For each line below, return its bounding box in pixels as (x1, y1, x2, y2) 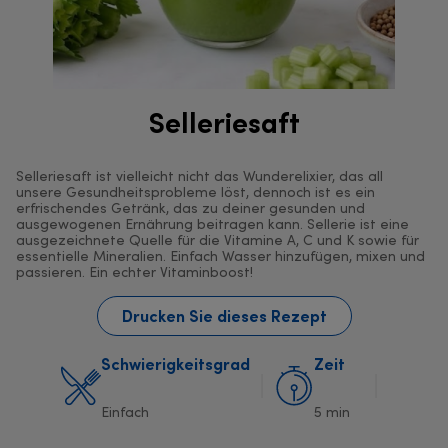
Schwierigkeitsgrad (100, 354, 250, 375)
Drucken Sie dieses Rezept (121, 305, 327, 326)
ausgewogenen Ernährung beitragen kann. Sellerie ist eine (16, 219, 409, 233)
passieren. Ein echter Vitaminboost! (16, 267, 253, 281)
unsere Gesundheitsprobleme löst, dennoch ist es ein (16, 187, 375, 201)
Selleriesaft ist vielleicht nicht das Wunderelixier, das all (16, 171, 383, 185)
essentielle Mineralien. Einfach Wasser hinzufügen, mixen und (16, 251, 425, 265)
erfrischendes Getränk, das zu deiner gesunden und (16, 203, 365, 217)
